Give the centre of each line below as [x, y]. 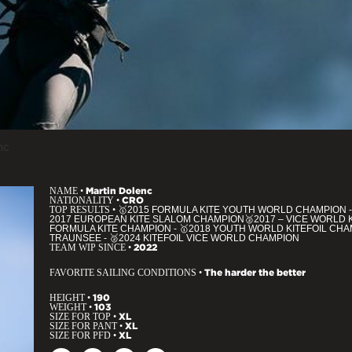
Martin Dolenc [119, 191]
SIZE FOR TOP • [84, 317]
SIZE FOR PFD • [84, 335]
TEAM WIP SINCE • [92, 247]
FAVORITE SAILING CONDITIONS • [127, 273]
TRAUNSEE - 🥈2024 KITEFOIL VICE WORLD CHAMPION [174, 238]
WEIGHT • [72, 307]
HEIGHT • [71, 298]
